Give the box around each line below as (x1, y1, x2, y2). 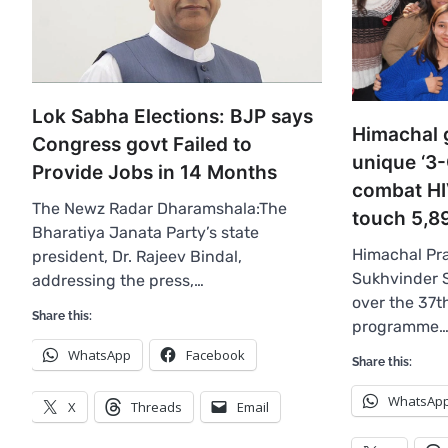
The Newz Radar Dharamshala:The (32, 199, 287, 219)
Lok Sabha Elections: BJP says (32, 105, 313, 129)
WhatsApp (68, 346, 131, 365)
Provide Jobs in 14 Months (32, 161, 277, 185)
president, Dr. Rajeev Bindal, (32, 247, 242, 267)
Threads (131, 398, 182, 417)
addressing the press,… (32, 271, 204, 291)
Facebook (186, 346, 245, 365)
